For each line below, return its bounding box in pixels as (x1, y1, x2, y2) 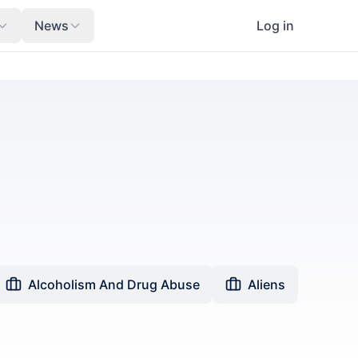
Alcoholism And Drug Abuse (28, 276, 200, 292)
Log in (257, 18, 294, 34)
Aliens (248, 276, 285, 292)
